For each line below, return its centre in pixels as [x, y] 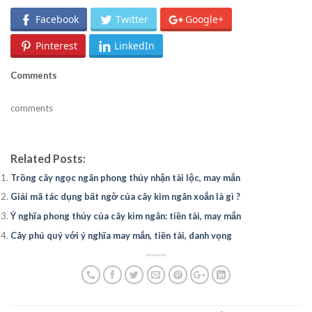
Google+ [204, 19]
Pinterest [56, 46]
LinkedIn [134, 46]
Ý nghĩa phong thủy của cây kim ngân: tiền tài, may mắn [126, 216]
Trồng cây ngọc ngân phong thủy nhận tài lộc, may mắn [125, 177]
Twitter [132, 19]
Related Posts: [48, 158]
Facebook [57, 19]
